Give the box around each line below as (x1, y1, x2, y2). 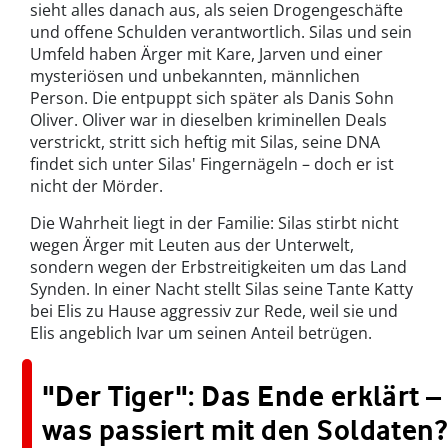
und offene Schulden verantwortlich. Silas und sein (30, 21, 412, 44)
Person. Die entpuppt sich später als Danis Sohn (30, 87, 394, 110)
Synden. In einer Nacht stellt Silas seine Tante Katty (30, 278, 413, 301)
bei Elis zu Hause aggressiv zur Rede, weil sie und (30, 300, 398, 323)
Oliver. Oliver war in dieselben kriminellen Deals (30, 109, 387, 132)
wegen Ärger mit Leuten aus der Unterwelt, (30, 234, 354, 257)
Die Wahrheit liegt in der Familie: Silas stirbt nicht (30, 212, 399, 235)
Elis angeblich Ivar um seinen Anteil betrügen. (30, 322, 372, 345)
